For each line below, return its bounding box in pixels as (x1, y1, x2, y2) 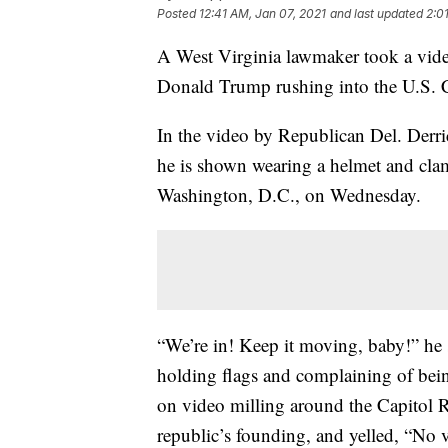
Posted (157, 5, 199, 21)
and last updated (330, 5, 423, 21)
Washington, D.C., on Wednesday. (157, 181, 421, 207)
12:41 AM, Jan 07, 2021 (199, 5, 326, 21)
